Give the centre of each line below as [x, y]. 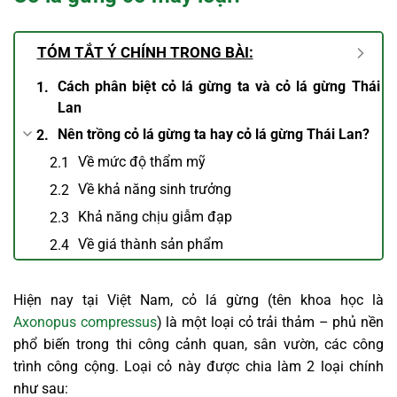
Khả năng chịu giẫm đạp [155, 217]
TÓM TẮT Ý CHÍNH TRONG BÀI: [145, 53]
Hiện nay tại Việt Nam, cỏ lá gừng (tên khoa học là [198, 300]
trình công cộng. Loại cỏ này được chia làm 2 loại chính [198, 366]
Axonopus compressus [85, 322]
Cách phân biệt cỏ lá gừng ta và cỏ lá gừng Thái [218, 87]
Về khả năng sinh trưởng [154, 190]
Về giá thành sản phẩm [150, 245]
